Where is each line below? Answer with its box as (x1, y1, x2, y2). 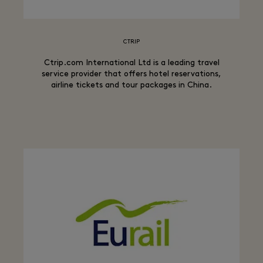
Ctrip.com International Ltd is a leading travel (43, 59, 220, 68)
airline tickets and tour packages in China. (51, 81, 212, 90)
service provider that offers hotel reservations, (42, 70, 221, 79)
